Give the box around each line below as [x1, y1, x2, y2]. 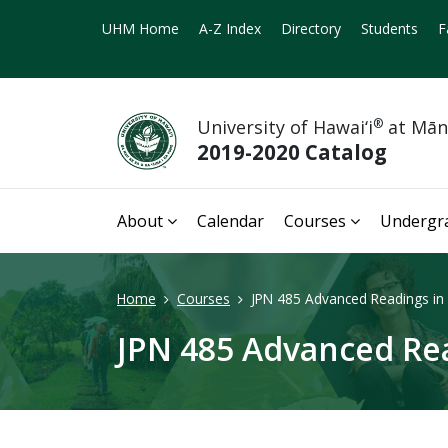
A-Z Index [199, 19, 261, 38]
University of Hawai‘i [197, 115, 373, 140]
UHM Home [102, 19, 179, 38]
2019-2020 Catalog [197, 138, 387, 167]
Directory [281, 19, 341, 38]
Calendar [197, 209, 264, 232]
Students [361, 19, 418, 38]
